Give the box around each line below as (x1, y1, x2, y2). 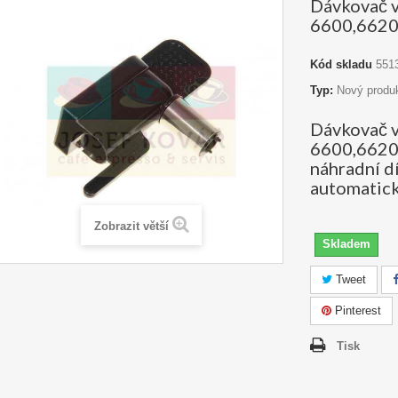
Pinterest (331, 304, 381, 317)
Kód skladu (310, 58, 372, 71)
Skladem (322, 237, 370, 251)
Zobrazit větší (93, 219, 169, 233)
